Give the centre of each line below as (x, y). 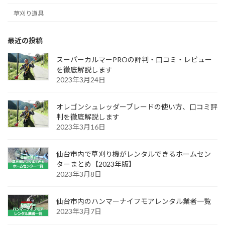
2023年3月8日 (79, 174)
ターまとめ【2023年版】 (96, 164)
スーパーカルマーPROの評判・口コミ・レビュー (134, 59)
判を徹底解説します (88, 117)
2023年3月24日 (81, 79)
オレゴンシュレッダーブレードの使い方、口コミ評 (137, 106)
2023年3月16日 (81, 127)
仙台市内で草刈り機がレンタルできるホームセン (134, 154)
